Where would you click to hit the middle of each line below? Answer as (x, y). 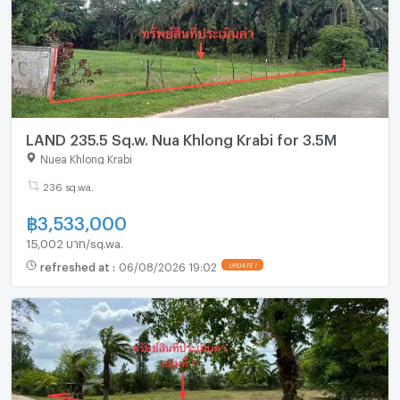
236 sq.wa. (68, 185)
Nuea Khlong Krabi (86, 157)
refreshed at (76, 265)
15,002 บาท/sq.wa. (74, 241)
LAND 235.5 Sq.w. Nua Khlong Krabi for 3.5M (181, 137)
